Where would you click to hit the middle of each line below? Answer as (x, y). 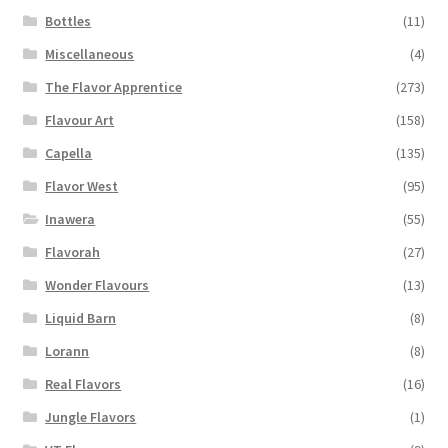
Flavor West (82, 185)
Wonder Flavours (97, 284)
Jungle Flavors (91, 416)
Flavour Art (80, 119)
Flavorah (73, 251)
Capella (69, 152)
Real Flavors (83, 383)
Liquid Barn (81, 317)
